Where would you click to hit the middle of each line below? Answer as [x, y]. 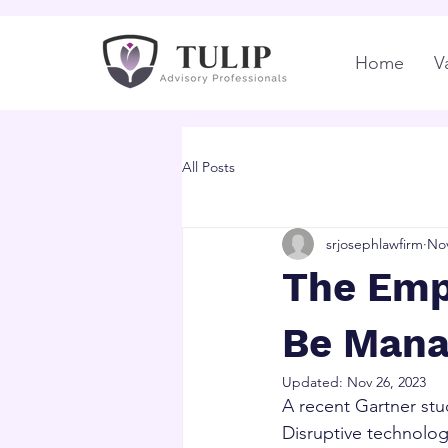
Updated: [314, 382]
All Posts [208, 166]
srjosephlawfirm [374, 243]
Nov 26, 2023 [386, 382]
